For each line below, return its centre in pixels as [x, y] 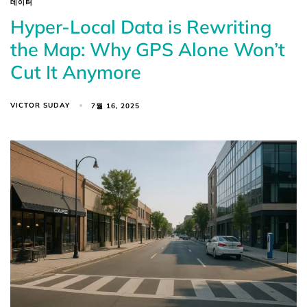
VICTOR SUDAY [40, 106]
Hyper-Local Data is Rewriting [141, 27]
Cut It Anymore [76, 72]
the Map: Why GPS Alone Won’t [148, 50]
